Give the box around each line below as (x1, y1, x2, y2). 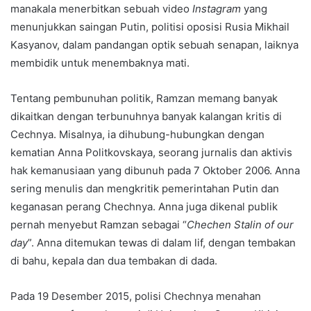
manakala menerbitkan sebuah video (10, 2, 192, 16)
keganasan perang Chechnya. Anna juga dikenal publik (10, 200, 278, 214)
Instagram (192, 2, 241, 16)
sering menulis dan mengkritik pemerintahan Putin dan (10, 182, 279, 196)
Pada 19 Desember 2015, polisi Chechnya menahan (10, 289, 261, 303)
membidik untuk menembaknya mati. (10, 56, 190, 70)
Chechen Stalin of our (187, 218, 294, 232)
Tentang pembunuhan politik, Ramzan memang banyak (10, 92, 278, 106)
